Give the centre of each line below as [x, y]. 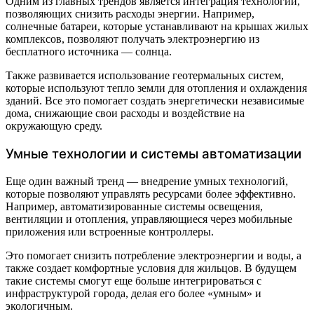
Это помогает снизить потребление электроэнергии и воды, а [153, 255]
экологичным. [39, 306]
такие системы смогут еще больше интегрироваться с [134, 280]
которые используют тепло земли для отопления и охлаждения [156, 88]
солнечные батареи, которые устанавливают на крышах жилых [157, 27]
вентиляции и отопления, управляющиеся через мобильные [149, 219]
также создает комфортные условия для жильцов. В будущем [151, 268]
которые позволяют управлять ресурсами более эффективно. [151, 193]
